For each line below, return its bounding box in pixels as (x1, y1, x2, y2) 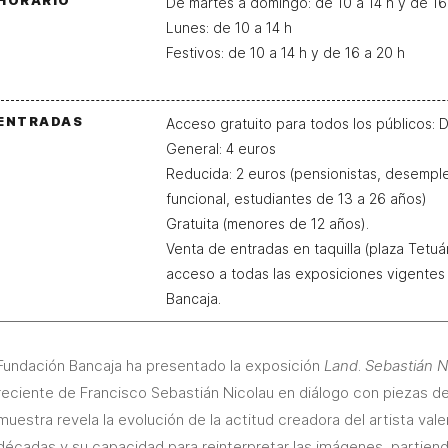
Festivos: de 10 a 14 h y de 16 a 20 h (166, 44, 405, 61)
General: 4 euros (166, 140, 276, 157)
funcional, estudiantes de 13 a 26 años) (166, 190, 427, 207)
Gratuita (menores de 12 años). (166, 215, 369, 232)
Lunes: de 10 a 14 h (166, 19, 292, 36)
